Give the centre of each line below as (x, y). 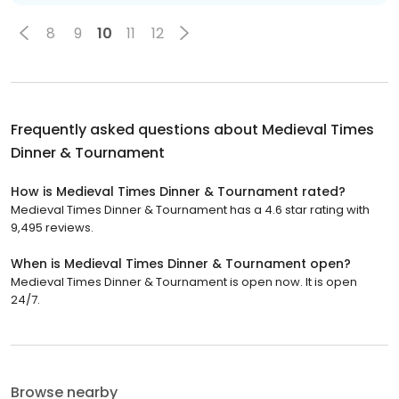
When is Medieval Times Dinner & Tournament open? (181, 264)
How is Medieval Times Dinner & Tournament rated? (178, 192)
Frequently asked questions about (136, 130)
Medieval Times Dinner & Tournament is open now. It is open (184, 282)
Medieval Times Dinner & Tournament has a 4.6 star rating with (190, 210)
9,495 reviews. (52, 228)
